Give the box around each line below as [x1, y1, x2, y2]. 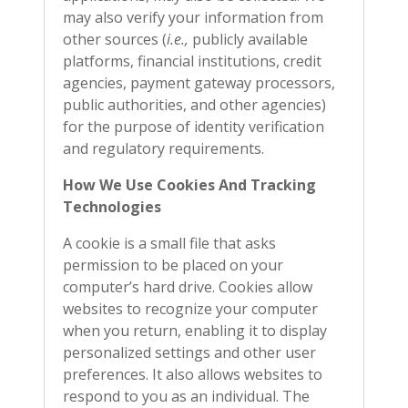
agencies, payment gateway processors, [63, 73, 335, 93]
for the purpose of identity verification [63, 117, 324, 137]
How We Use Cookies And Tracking [63, 175, 316, 195]
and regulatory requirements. [63, 138, 268, 158]
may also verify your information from [63, 7, 323, 27]
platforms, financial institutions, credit [63, 51, 321, 71]
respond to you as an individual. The [63, 386, 310, 406]
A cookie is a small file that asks [63, 233, 276, 253]
